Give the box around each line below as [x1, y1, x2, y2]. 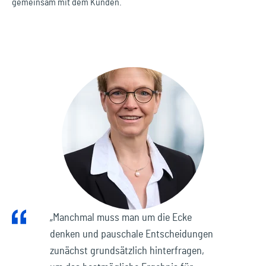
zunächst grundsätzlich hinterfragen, [50, 246, 204, 256]
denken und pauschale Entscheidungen [50, 229, 213, 240]
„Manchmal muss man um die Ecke [50, 213, 192, 223]
